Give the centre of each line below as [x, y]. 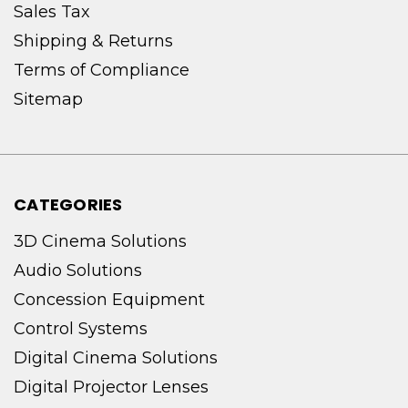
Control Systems [81, 328]
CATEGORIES [68, 204]
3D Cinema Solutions [100, 241]
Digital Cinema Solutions [116, 357]
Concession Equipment [109, 299]
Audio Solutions [78, 270]
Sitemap [48, 99]
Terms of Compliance [102, 70]
